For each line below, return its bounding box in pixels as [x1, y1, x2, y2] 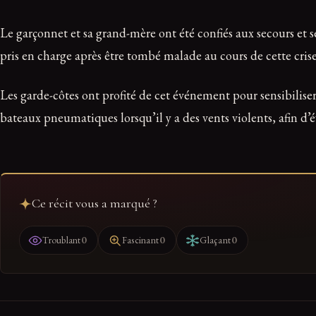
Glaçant [200, 233, 231, 246]
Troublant [42, 233, 81, 246]
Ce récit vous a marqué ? [31, 195, 157, 212]
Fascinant [121, 233, 159, 246]
